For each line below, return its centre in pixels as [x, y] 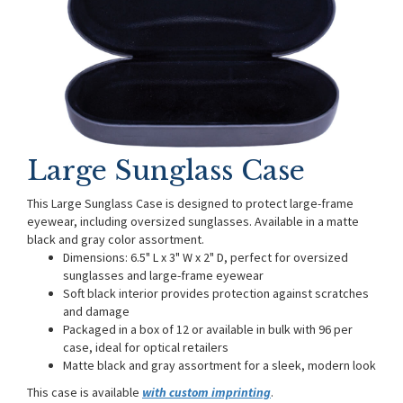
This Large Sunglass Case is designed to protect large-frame [190, 203]
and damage [96, 311]
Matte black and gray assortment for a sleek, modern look [219, 365]
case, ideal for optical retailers [146, 347]
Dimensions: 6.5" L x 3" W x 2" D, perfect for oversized [206, 257]
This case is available [85, 392]
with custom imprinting [206, 392]
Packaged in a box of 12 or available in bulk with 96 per [208, 329]
